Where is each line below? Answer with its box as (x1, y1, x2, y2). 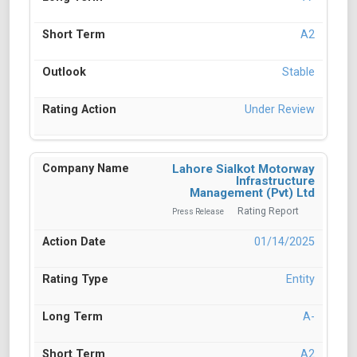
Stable (282, 65, 315, 80)
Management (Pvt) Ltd (190, 186, 315, 201)
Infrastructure (236, 174, 315, 189)
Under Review (245, 103, 315, 117)
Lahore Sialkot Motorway (172, 162, 315, 177)
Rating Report (237, 206, 299, 218)
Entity (286, 273, 315, 287)
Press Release (172, 207, 224, 217)
